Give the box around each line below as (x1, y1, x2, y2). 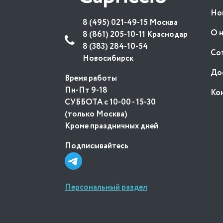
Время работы (65, 72, 117, 84)
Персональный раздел (65, 181, 147, 193)
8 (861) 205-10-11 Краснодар (83, 28, 188, 40)
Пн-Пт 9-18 (65, 84, 108, 96)
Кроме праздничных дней (65, 120, 158, 132)
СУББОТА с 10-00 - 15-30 (65, 96, 156, 108)
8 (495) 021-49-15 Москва (83, 16, 178, 28)
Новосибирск (83, 52, 133, 64)
